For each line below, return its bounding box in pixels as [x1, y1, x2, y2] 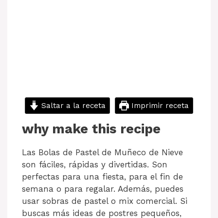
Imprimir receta [128, 101, 189, 110]
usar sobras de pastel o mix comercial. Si [22, 196, 187, 206]
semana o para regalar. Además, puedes [22, 183, 183, 194]
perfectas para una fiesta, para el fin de [22, 171, 183, 182]
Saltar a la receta [39, 101, 106, 110]
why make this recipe [22, 121, 161, 137]
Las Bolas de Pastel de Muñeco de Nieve [22, 147, 183, 157]
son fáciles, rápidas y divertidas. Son [22, 159, 167, 169]
